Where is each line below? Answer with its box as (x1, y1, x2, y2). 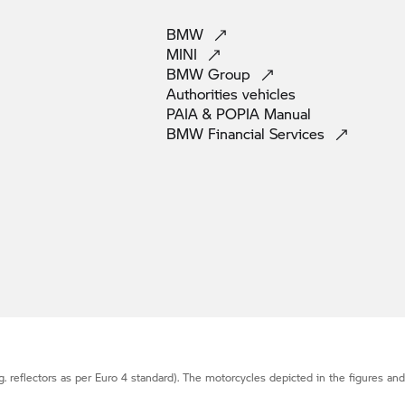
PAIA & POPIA (166, 102, 264, 124)
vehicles (242, 82, 296, 104)
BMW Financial (166, 122, 269, 144)
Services (269, 122, 329, 144)
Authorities (166, 82, 242, 104)
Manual (264, 102, 311, 124)
